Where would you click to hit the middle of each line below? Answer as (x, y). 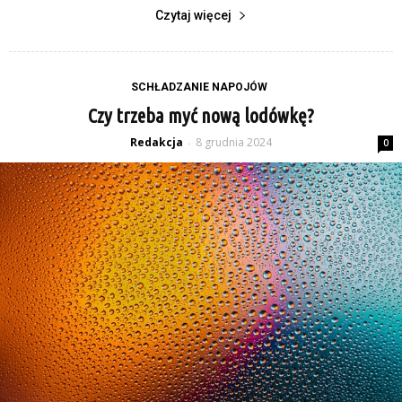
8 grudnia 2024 (234, 142)
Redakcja (157, 142)
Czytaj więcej (193, 15)
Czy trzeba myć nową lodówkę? (201, 115)
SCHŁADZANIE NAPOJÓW (199, 87)
